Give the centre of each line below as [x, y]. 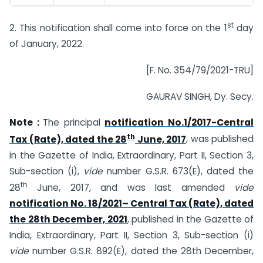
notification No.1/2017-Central [179, 123]
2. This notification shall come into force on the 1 [118, 28]
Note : [26, 123]
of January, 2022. [47, 43]
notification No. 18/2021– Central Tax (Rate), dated [131, 203]
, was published [220, 139]
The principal [74, 123]
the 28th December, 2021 [68, 219]
